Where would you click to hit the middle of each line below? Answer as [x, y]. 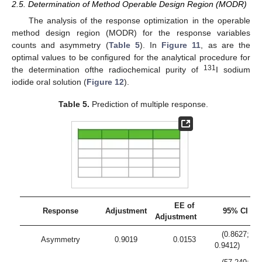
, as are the [226, 45]
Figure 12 [105, 82]
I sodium [233, 70]
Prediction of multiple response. [149, 104]
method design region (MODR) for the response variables [131, 33]
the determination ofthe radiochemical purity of [108, 70]
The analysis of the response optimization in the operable [139, 21]
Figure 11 [181, 45]
